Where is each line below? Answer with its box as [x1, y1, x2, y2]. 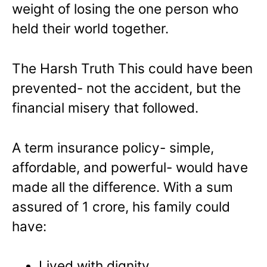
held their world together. [12, 20, 169, 36]
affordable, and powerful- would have [12, 159, 248, 175]
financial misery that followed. [12, 99, 198, 116]
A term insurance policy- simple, [12, 139, 214, 156]
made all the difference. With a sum [12, 178, 233, 195]
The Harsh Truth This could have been [12, 60, 253, 76]
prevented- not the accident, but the [12, 79, 241, 96]
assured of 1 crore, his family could [12, 198, 230, 215]
